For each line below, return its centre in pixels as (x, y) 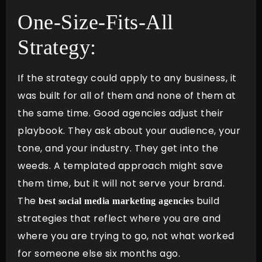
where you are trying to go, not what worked (126, 236)
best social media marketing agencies (116, 201)
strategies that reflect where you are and (119, 219)
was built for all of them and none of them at (127, 96)
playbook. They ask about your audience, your (129, 131)
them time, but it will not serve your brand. (121, 184)
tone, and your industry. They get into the (118, 149)
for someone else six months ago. (101, 254)
